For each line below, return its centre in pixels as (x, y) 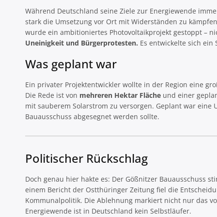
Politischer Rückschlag (86, 158)
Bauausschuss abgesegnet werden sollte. (92, 117)
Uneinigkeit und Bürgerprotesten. (83, 43)
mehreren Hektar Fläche (120, 95)
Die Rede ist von (52, 95)
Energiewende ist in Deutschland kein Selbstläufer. (108, 211)
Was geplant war (71, 64)
